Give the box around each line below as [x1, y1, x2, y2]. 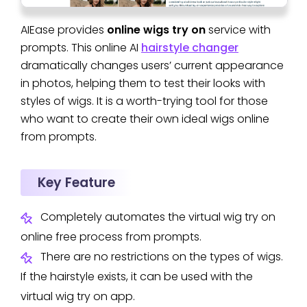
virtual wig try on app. [21, 288, 135, 304]
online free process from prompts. [21, 228, 201, 245]
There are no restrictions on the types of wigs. [40, 248, 283, 265]
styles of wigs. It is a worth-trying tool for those [21, 93, 268, 109]
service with [206, 21, 271, 38]
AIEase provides [21, 21, 107, 38]
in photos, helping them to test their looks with [21, 75, 265, 91]
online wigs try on [107, 21, 206, 38]
